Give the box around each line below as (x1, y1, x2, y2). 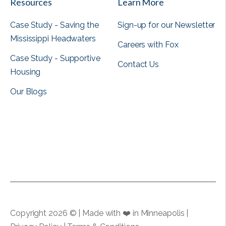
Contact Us (118, 59, 159, 69)
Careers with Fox (118, 39, 179, 49)
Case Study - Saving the (10, 20, 99, 30)
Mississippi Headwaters (10, 33, 96, 43)
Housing (10, 67, 41, 77)
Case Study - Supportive (10, 53, 100, 63)
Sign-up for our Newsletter (118, 20, 215, 30)
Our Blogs (10, 86, 47, 96)
